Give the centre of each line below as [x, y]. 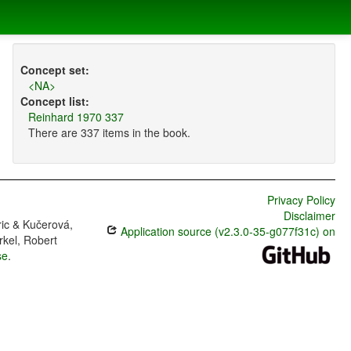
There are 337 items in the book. [109, 133]
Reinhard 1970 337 [76, 117]
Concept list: [54, 101]
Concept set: [54, 70]
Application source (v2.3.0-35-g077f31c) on [226, 232]
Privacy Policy [301, 200]
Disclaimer [309, 216]
